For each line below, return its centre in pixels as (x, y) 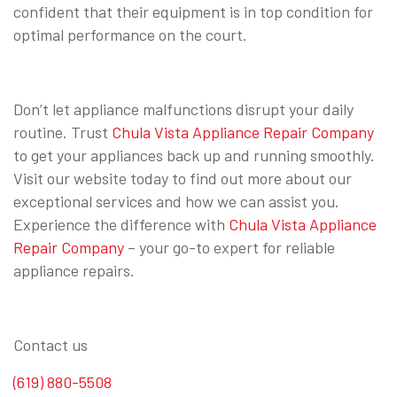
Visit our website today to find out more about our (183, 178)
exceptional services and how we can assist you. (176, 201)
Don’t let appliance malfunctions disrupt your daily (183, 109)
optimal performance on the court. (130, 34)
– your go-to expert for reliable (230, 247)
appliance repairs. (74, 270)
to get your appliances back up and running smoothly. (194, 155)
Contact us (51, 344)
